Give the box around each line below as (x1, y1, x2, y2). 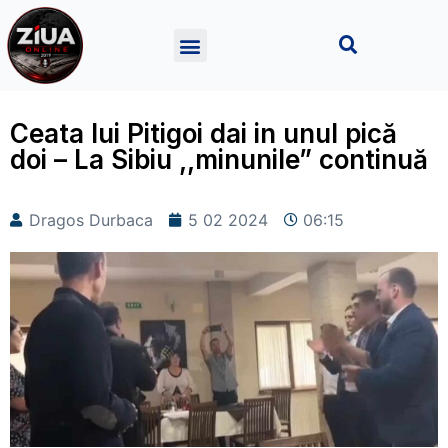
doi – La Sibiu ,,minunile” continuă (10, 144, 428, 176)
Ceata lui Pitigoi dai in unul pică (10, 118, 397, 150)
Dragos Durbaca (29, 210, 153, 231)
